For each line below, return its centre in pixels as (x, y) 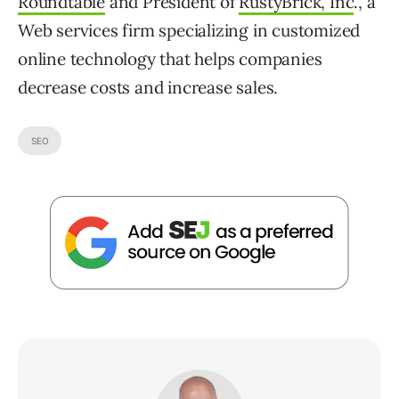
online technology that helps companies (170, 59)
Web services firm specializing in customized (189, 30)
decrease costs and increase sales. (148, 87)
